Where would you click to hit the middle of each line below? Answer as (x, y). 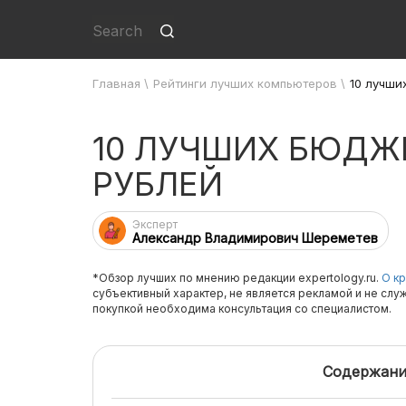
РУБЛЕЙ (158, 184)
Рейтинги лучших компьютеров (245, 83)
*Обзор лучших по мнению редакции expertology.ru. (237, 278)
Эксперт (155, 224)
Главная (116, 83)
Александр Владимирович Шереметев (255, 238)
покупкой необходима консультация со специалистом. (242, 309)
